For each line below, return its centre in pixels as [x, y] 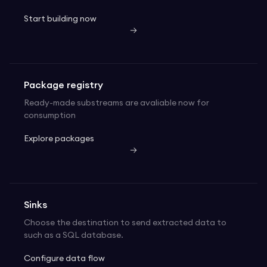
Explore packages [59, 139]
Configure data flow [64, 259]
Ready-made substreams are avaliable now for [117, 103]
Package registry [63, 86]
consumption [50, 116]
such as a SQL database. [74, 236]
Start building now [60, 19]
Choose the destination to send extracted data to [125, 223]
